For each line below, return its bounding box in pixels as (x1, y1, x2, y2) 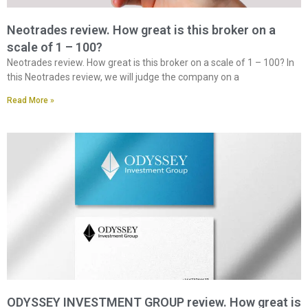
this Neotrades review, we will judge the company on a (7, 71, 239, 82)
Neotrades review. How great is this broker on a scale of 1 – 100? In (7, 56, 294, 68)
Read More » (7, 95, 54, 105)
